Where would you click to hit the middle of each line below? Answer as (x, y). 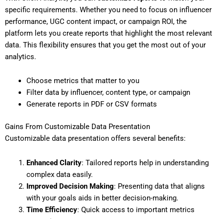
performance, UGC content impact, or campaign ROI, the (96, 21)
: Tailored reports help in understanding (145, 163)
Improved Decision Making (70, 186)
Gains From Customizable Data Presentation (77, 127)
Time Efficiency (52, 209)
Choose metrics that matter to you (83, 81)
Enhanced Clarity (54, 163)
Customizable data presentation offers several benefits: (95, 139)
